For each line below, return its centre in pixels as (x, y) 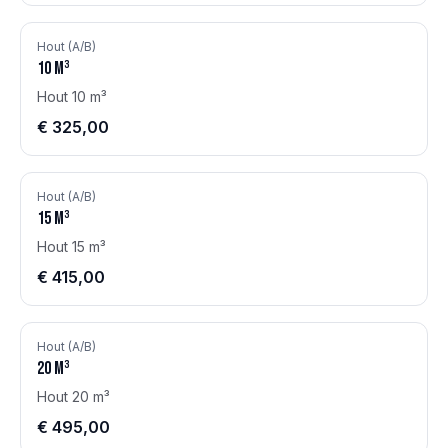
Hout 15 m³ (71, 246)
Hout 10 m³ (72, 96)
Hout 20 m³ (73, 396)
